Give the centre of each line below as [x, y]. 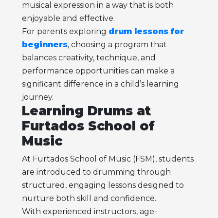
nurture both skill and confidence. [89, 198]
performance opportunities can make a [98, 71]
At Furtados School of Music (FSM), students [108, 159]
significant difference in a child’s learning [100, 84]
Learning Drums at [86, 111]
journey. [37, 97]
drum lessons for [146, 32]
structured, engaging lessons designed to [103, 185]
